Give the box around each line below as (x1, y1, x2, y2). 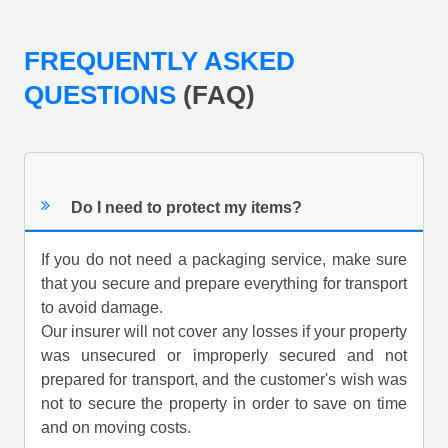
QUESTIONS (24, 80, 183, 111)
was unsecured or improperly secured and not (41, 347, 407, 365)
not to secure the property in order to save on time (41, 395, 407, 413)
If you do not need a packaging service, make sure (41, 251, 407, 269)
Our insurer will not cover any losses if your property (41, 323, 407, 341)
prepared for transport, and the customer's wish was (41, 371, 407, 389)
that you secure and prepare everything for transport (41, 275, 407, 293)
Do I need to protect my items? (71, 199, 303, 217)
